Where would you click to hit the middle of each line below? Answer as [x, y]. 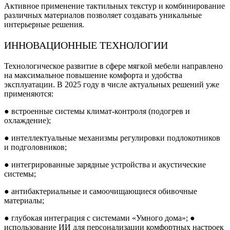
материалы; [24, 200]
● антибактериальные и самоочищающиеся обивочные [101, 191]
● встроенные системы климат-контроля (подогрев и [97, 111]
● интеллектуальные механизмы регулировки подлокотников [112, 138]
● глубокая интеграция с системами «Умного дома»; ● [100, 218]
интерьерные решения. [44, 24]
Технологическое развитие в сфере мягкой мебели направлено [113, 66]
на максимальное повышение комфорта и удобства [93, 75]
